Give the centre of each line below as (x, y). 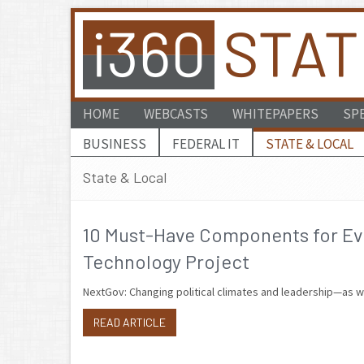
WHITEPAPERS (275, 114)
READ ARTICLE (130, 322)
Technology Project (166, 261)
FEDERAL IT (206, 144)
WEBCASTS (176, 114)
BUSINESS (115, 144)
